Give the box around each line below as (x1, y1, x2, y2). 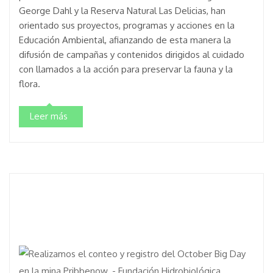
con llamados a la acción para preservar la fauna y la (19, 63, 233, 75)
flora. (19, 78, 40, 90)
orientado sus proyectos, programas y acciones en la (19, 19, 235, 31)
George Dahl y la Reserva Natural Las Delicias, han (19, 5, 225, 16)
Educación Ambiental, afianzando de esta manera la (19, 34, 231, 46)
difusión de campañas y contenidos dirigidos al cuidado (19, 49, 244, 60)
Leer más (30, 110, 68, 122)
